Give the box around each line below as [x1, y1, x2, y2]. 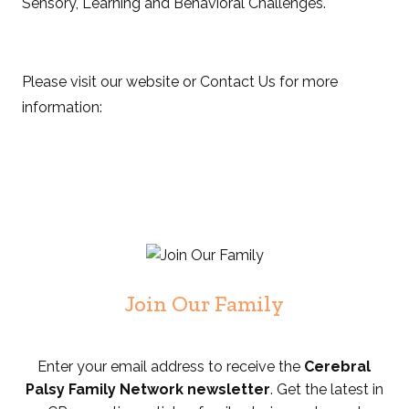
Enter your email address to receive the [37, 358, 305, 375]
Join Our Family [124, 290, 284, 317]
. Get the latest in [269, 381, 383, 398]
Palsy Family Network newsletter [25, 381, 270, 398]
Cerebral [304, 358, 372, 375]
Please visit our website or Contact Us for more [22, 73, 339, 90]
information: [22, 99, 103, 116]
